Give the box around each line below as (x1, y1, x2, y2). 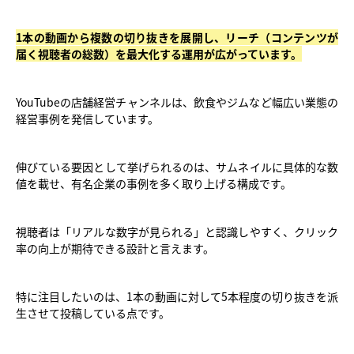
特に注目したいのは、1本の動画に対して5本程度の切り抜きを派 (16, 288, 338, 304)
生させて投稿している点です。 (16, 304, 170, 321)
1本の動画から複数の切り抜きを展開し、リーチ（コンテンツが (16, 28, 338, 45)
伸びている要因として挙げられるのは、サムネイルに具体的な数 (16, 158, 338, 175)
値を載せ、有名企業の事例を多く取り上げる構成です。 (16, 175, 292, 191)
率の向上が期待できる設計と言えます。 (16, 239, 214, 256)
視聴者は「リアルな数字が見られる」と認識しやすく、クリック (16, 223, 338, 239)
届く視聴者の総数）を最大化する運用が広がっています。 (16, 45, 302, 62)
